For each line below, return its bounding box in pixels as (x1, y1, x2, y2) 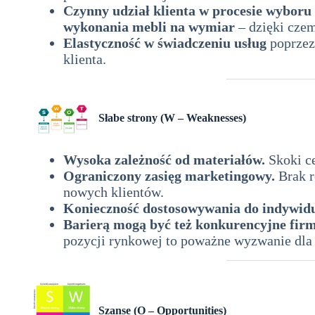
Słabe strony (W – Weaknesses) (98, 112, 246, 124)
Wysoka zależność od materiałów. (63, 152, 265, 168)
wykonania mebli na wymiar (63, 19, 235, 35)
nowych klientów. (63, 184, 164, 200)
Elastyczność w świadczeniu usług (63, 35, 266, 51)
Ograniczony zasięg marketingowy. (63, 168, 275, 184)
